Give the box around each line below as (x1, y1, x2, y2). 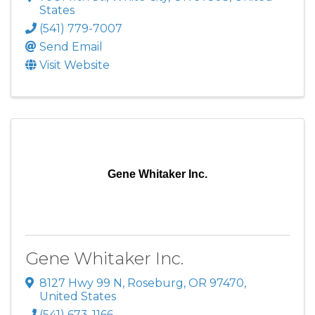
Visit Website (39, 58, 110, 72)
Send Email (39, 39, 103, 53)
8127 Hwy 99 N (39, 276, 122, 290)
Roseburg (127, 276, 184, 290)
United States (39, 290, 116, 304)
